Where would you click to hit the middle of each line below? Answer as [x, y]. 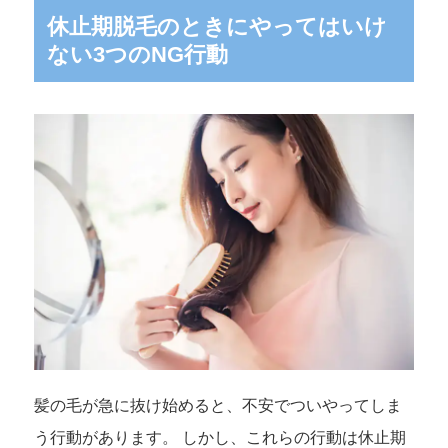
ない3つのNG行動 [137, 55]
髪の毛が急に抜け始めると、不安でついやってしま [217, 405]
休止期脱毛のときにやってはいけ [216, 27]
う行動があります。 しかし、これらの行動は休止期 [219, 437]
